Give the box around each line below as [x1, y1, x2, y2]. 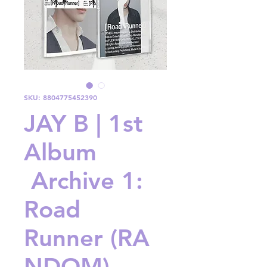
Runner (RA [24, 223, 150, 253]
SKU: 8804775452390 [24, 92, 97, 103]
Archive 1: [24, 166, 143, 195]
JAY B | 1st [24, 109, 143, 138]
